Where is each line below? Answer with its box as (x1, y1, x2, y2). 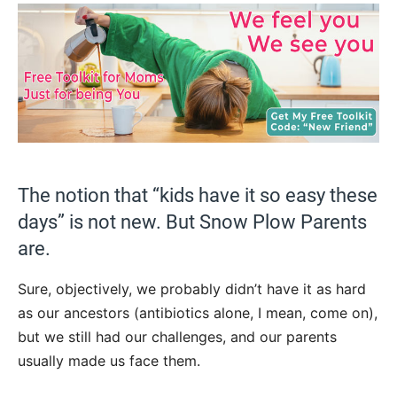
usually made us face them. (18, 351, 200, 370)
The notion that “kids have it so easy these (18, 183, 378, 206)
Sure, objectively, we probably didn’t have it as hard (18, 279, 366, 298)
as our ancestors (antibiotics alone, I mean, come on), (18, 303, 378, 322)
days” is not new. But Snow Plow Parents (18, 210, 367, 233)
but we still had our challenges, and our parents (18, 327, 337, 346)
